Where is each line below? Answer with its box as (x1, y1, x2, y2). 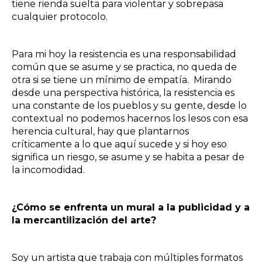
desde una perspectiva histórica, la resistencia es (12, 87, 235, 98)
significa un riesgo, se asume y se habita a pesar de (12, 151, 244, 163)
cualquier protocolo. (12, 11, 108, 22)
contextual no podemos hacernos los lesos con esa (12, 112, 248, 124)
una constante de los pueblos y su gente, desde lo (12, 99, 247, 111)
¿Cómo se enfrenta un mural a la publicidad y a (12, 201, 250, 213)
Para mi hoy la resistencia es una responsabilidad (12, 48, 236, 60)
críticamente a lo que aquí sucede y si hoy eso (12, 138, 227, 150)
